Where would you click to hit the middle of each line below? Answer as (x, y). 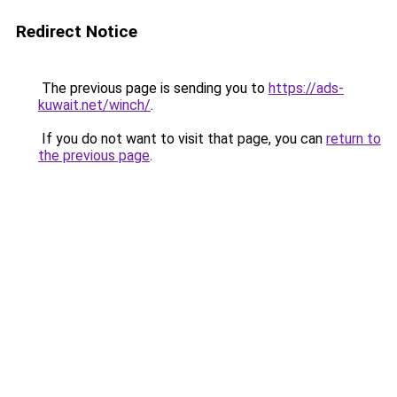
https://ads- (306, 88)
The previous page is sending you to (153, 88)
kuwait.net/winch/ (94, 105)
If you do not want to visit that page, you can (182, 139)
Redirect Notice (77, 31)
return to (354, 139)
